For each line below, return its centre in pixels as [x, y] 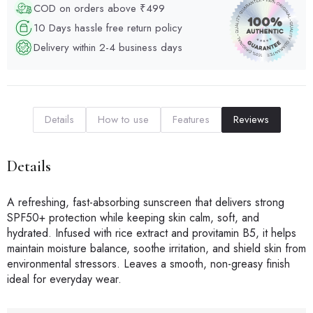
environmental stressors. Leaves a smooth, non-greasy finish [148, 264]
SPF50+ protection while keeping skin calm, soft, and [133, 218]
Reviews [251, 120]
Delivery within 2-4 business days [108, 47]
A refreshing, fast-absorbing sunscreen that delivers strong [146, 203]
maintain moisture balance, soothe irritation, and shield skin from [156, 249]
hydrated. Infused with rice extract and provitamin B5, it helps [152, 233]
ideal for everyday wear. [64, 279]
